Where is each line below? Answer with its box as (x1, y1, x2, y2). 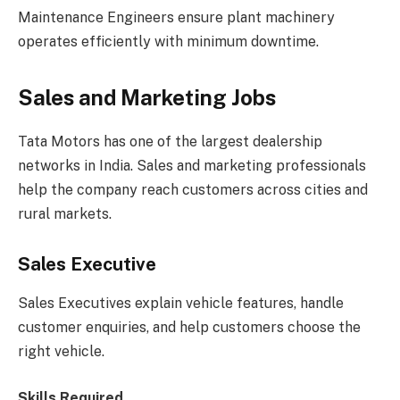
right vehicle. (18, 343, 104, 361)
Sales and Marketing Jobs (18, 85, 276, 111)
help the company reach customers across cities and (18, 181, 368, 199)
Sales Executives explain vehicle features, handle (18, 295, 344, 312)
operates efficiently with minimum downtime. (18, 33, 319, 51)
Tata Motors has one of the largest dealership (18, 133, 322, 151)
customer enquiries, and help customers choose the (18, 319, 361, 337)
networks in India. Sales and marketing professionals (18, 157, 366, 175)
